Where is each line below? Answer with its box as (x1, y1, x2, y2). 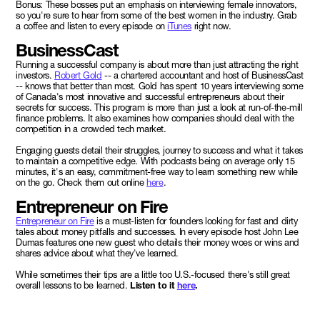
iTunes (167, 21, 192, 32)
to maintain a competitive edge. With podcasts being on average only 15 (16, 156, 295, 167)
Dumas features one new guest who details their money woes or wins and (16, 237, 299, 249)
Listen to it (130, 280, 177, 291)
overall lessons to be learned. (16, 280, 130, 291)
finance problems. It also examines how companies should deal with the (16, 113, 294, 124)
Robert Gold (54, 70, 102, 81)
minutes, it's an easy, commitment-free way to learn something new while (16, 166, 298, 178)
